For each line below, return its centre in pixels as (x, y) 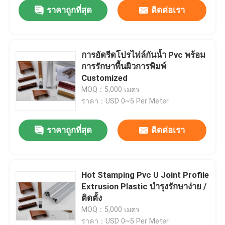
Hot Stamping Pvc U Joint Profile (145, 175)
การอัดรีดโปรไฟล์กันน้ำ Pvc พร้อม (144, 55)
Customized (105, 78)
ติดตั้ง (92, 198)
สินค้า (28, 190)
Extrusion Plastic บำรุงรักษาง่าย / (144, 187)
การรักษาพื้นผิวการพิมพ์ (124, 67)
